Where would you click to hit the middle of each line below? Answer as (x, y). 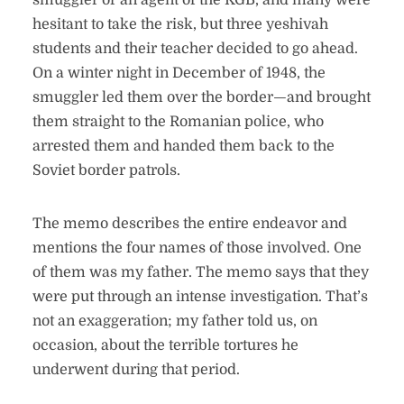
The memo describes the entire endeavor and (189, 224)
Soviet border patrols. (106, 170)
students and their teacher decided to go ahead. (195, 49)
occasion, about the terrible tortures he (165, 345)
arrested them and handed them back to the (183, 146)
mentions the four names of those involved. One (197, 248)
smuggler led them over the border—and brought (201, 97)
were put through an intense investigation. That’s (200, 297)
